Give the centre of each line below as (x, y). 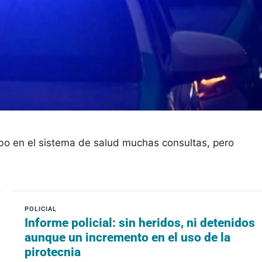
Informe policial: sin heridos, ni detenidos (140, 223)
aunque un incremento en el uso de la (128, 237)
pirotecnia (53, 252)
